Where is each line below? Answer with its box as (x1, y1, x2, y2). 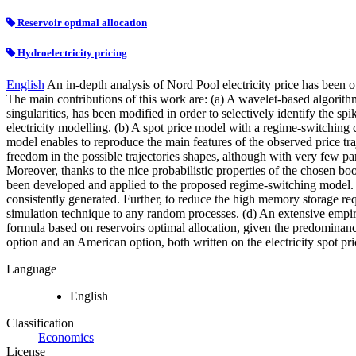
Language (6, 261, 56, 276)
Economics (38, 330, 94, 344)
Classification (6, 315, 74, 330)
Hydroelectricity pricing (15, 47, 127, 60)
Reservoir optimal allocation (15, 17, 147, 29)
